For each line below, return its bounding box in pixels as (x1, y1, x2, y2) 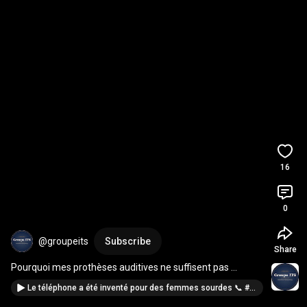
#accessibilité (52, 275, 117, 286)
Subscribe (105, 236, 151, 247)
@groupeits (38, 236, 88, 247)
